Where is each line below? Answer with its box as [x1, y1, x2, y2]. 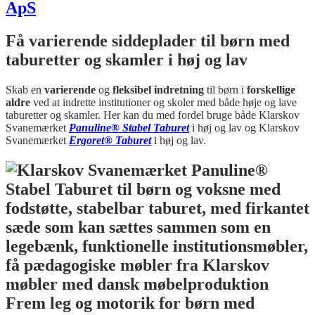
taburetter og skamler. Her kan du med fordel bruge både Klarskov [6, 109, 300, 122]
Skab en [6, 84, 44, 96]
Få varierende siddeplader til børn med [6, 32, 290, 51]
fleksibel [112, 84, 154, 96]
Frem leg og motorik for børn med [6, 294, 255, 313]
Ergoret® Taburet [69, 134, 151, 147]
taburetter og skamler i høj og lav [6, 51, 247, 70]
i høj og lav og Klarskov [189, 122, 300, 134]
